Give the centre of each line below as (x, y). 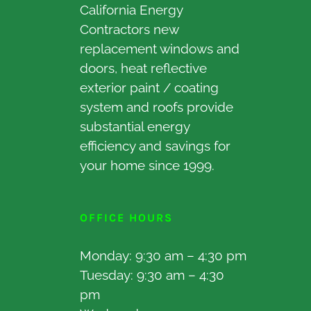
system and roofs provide (157, 107)
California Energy (131, 9)
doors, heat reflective (143, 68)
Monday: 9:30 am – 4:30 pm (163, 255)
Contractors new (129, 29)
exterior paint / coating (149, 87)
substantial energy (135, 126)
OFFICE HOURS (126, 217)
